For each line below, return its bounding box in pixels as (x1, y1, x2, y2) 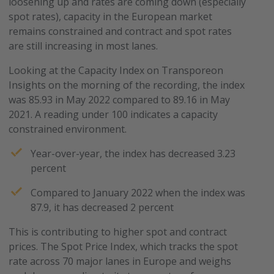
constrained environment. (9, 122, 132, 136)
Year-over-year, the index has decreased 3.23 (31, 147, 236, 160)
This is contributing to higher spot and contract (9, 225, 228, 239)
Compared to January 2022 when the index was (31, 186, 246, 199)
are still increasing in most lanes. (9, 39, 163, 53)
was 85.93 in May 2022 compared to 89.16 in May (9, 93, 231, 106)
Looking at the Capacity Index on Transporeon (9, 64, 224, 77)
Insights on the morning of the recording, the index (9, 78, 245, 92)
